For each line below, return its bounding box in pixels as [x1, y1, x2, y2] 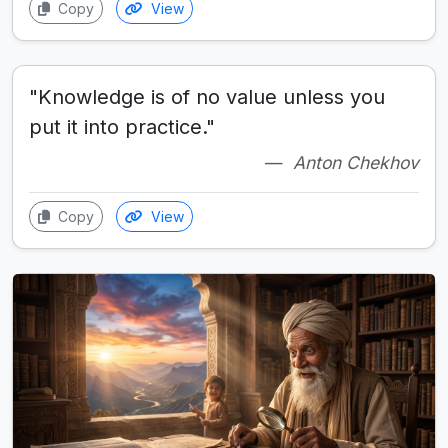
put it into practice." [29, 114, 215, 139]
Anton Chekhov [293, 151, 419, 173]
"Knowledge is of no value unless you [29, 84, 385, 109]
